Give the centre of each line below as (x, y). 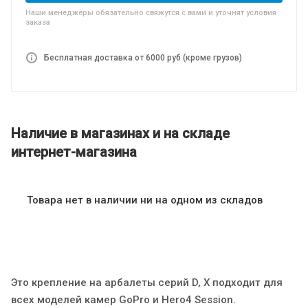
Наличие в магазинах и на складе (120, 133)
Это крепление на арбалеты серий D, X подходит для (147, 282)
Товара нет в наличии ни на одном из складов (145, 200)
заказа (38, 22)
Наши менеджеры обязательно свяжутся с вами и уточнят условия (151, 13)
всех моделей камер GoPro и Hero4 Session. (123, 299)
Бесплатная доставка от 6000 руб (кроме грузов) (143, 58)
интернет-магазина (74, 152)
